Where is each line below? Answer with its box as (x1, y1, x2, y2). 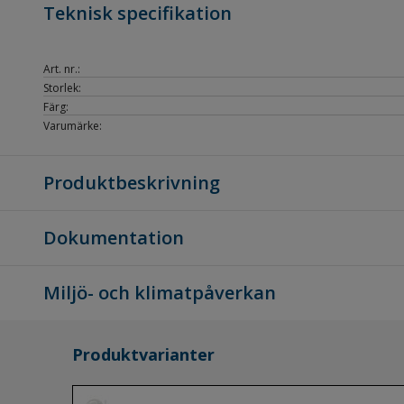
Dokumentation (43, 225, 184, 250)
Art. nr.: (43, 61, 80, 77)
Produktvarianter (72, 344, 215, 365)
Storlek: (43, 80, 81, 96)
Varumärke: (43, 118, 102, 133)
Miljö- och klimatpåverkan (43, 280, 276, 305)
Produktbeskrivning (43, 170, 220, 195)
